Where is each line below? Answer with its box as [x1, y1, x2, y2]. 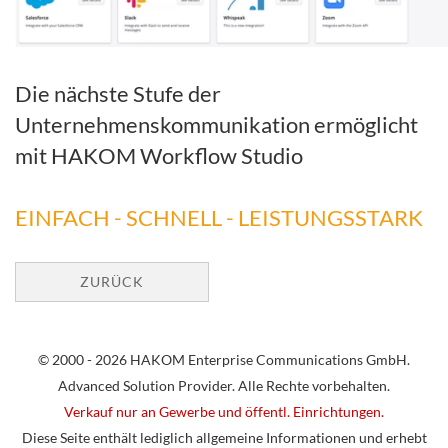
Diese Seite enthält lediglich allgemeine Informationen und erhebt [21, 429, 427, 446]
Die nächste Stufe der [15, 80, 221, 107]
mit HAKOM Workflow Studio [15, 142, 303, 169]
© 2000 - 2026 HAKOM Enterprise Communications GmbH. [38, 351, 410, 368]
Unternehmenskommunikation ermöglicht [15, 111, 418, 138]
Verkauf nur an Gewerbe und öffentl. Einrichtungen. [64, 403, 384, 420]
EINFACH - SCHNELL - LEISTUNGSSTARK [15, 204, 423, 231]
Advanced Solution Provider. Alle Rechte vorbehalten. [58, 377, 390, 394]
